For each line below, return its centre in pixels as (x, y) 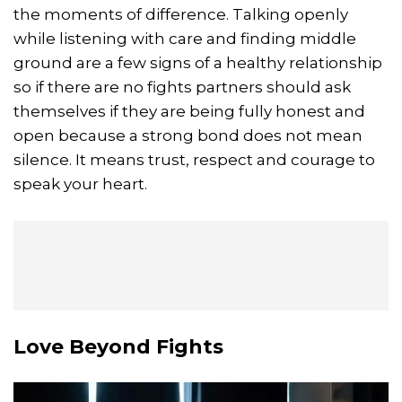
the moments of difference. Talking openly (181, 15)
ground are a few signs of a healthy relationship (198, 63)
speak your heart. (80, 184)
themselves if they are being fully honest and (189, 112)
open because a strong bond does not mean (188, 136)
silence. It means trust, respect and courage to (194, 160)
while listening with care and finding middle (185, 39)
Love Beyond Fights (118, 347)
